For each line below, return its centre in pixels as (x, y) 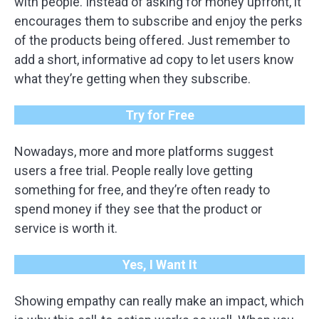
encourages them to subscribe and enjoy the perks (158, 21)
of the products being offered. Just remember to (152, 40)
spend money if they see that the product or (138, 209)
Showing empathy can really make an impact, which (159, 301)
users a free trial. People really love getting (134, 171)
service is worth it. (66, 228)
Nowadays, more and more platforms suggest (144, 151)
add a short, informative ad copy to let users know (154, 59)
